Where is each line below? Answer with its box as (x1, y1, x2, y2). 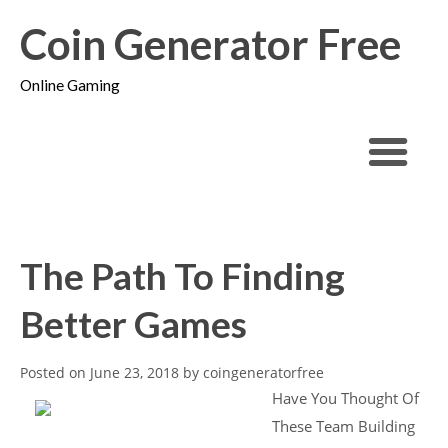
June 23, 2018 (90, 362, 179, 382)
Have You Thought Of (271, 387, 419, 409)
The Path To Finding (20, 253, 345, 298)
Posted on (20, 362, 90, 382)
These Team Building (271, 415, 415, 437)
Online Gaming (20, 76, 120, 94)
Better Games (20, 301, 247, 346)
